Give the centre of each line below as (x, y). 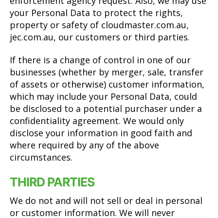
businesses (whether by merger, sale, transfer (107, 72)
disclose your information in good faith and (101, 133)
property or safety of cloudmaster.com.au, (99, 25)
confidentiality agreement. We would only (97, 121)
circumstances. (41, 157)
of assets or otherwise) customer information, (107, 84)
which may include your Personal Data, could (103, 96)
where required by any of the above (84, 145)
